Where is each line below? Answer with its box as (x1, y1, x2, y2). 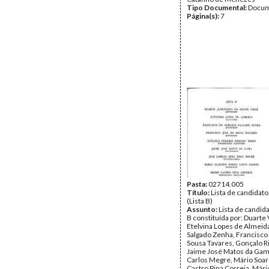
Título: (187, 188, 211, 197)
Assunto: (187, 205, 219, 214)
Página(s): (187, 11, 220, 20)
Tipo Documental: (187, 3, 248, 12)
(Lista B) (187, 196, 213, 205)
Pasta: (187, 180, 208, 189)
